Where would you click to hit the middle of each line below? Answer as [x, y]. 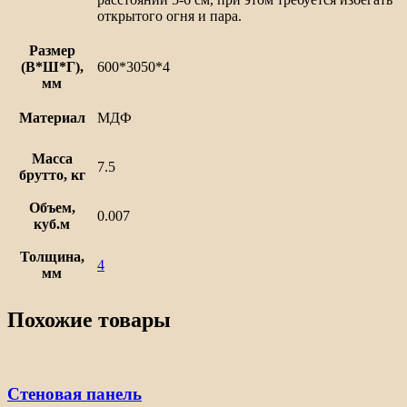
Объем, [52, 207]
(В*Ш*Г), [52, 66]
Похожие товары [89, 320]
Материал [52, 117]
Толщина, [52, 256]
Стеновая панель [74, 394]
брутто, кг [52, 174]
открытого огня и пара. [169, 15]
